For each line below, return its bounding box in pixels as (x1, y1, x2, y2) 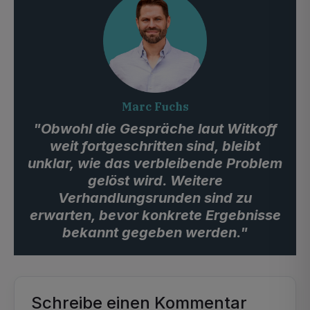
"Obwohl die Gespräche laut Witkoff (33, 120, 277, 137)
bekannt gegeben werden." (62, 224, 248, 241)
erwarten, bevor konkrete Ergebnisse (29, 207, 281, 224)
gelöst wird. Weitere (87, 172, 223, 189)
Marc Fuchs (121, 100, 189, 113)
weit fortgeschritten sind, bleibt (50, 138, 260, 154)
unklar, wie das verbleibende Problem (28, 155, 282, 172)
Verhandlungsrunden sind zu (58, 190, 252, 206)
